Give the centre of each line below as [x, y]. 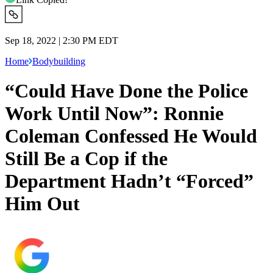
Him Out [42, 204]
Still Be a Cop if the [86, 159]
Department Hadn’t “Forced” [129, 181]
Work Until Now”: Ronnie [114, 114]
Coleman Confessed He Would [131, 136]
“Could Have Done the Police [126, 91]
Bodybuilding [59, 61]
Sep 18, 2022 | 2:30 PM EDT [62, 40]
